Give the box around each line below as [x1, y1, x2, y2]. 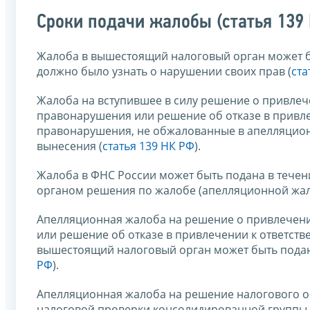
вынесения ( [37, 138, 102, 154]
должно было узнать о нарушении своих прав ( [37, 64, 291, 80]
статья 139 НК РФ [102, 138, 194, 154]
